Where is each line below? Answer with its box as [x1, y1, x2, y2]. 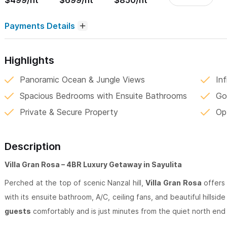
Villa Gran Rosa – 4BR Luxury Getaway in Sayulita [5, 160, 182, 169]
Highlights [5, 54, 54, 67]
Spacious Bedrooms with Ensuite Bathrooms [20, 91, 187, 101]
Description [5, 140, 61, 153]
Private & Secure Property [20, 107, 118, 118]
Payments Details [5, 21, 75, 31]
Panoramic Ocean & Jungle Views [20, 74, 145, 85]
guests [5, 207, 31, 216]
